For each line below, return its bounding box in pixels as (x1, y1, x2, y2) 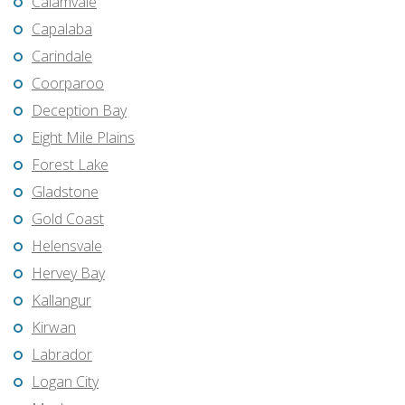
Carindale (32, 46, 92, 67)
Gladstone (32, 182, 99, 202)
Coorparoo (32, 73, 104, 94)
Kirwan (32, 317, 76, 338)
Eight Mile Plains (32, 127, 135, 148)
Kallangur (32, 290, 91, 311)
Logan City (32, 372, 99, 392)
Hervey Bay (32, 263, 105, 284)
